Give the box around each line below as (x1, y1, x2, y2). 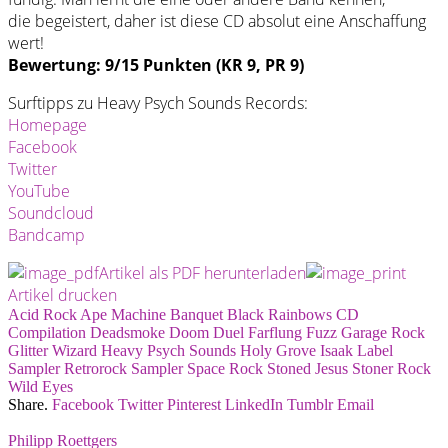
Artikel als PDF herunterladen (99, 261, 306, 284)
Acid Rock (8, 305, 77, 323)
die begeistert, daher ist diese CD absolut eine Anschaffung (8, 9, 426, 32)
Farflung (248, 323, 302, 341)
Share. (8, 395, 48, 413)
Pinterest (167, 395, 221, 413)
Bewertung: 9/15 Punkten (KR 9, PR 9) (8, 53, 304, 76)
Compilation (8, 323, 86, 341)
